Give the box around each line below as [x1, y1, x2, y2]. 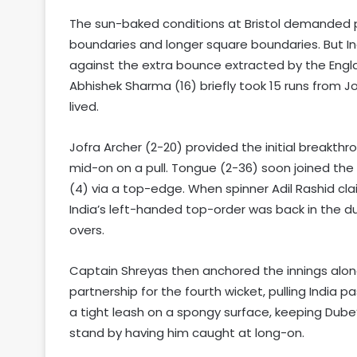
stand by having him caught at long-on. [69, 324, 304, 341]
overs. [69, 221, 104, 238]
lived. [69, 97, 99, 115]
